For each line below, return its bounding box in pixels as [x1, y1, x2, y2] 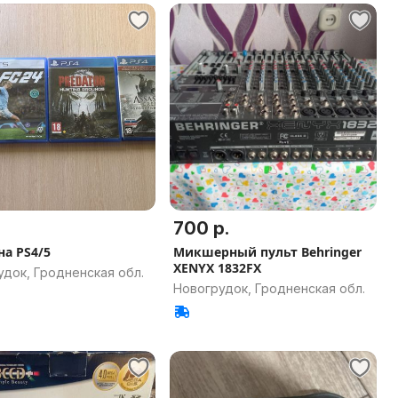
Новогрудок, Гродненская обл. [173, 281, 365, 296]
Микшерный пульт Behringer [173, 243, 362, 260]
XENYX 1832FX [173, 259, 261, 276]
